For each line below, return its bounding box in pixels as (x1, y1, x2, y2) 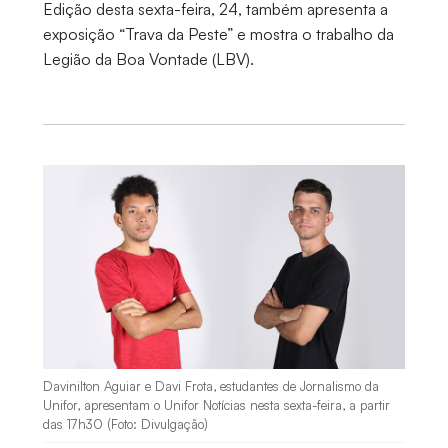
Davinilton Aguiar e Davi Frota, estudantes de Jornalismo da (42, 378, 379, 395)
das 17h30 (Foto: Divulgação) (42, 416, 208, 433)
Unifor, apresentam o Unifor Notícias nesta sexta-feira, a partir (42, 397, 390, 414)
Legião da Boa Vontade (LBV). (42, 49, 254, 69)
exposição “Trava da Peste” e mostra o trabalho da (42, 24, 394, 44)
